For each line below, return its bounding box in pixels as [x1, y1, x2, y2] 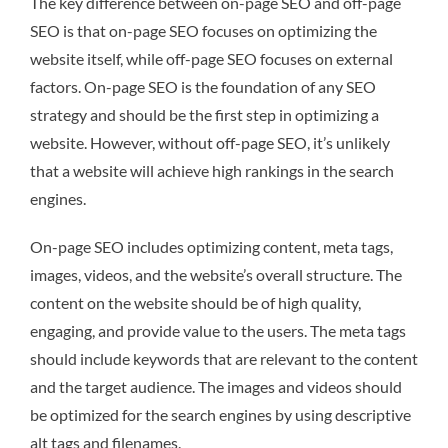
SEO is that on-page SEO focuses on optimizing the [30, 20, 377, 40]
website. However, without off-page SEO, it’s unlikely [30, 132, 390, 152]
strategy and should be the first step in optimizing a [30, 104, 379, 124]
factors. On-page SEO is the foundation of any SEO [30, 76, 376, 96]
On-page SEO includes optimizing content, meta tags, [30, 236, 393, 256]
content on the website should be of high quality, [30, 292, 361, 312]
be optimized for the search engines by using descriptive [30, 404, 411, 424]
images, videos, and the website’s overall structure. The [30, 264, 402, 284]
